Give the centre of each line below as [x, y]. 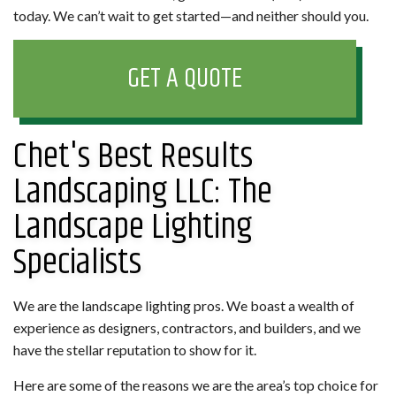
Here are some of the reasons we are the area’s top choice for [196, 385]
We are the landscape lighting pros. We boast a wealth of [184, 305]
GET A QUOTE [185, 78]
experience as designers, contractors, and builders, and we [187, 327]
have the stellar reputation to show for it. [135, 349]
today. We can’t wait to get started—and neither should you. [191, 15]
